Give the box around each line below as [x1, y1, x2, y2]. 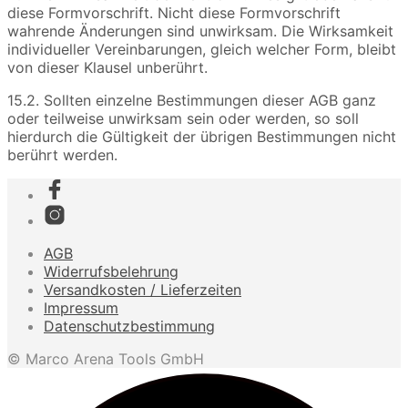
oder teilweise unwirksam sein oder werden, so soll [7, 109, 359, 128]
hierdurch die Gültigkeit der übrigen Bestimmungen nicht [7, 127, 396, 147]
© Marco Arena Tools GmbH [7, 350, 204, 369]
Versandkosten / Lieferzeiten [44, 280, 241, 300]
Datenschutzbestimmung [44, 317, 215, 336]
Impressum [44, 299, 118, 318]
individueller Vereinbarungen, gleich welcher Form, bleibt [7, 40, 396, 59]
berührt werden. [7, 146, 117, 165]
